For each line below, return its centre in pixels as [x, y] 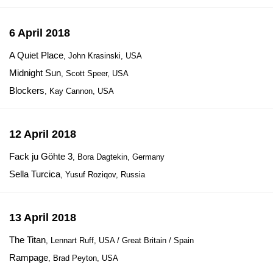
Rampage [29, 257]
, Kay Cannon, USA [79, 91]
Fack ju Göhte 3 [41, 156]
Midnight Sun [35, 73]
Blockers [27, 90]
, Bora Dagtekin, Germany [119, 157]
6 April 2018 [40, 33]
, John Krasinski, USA [103, 56]
